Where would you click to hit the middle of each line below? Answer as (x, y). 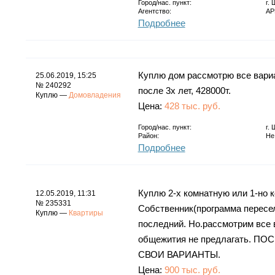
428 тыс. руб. (192, 106)
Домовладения (95, 95)
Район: (148, 135)
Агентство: (154, 11)
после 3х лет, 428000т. (184, 90)
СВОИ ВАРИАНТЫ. (179, 254)
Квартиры (86, 213)
